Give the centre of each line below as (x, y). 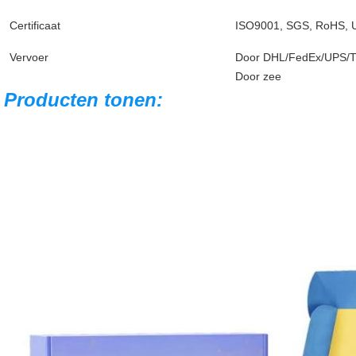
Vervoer (29, 58)
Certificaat (35, 26)
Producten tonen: (83, 100)
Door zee (258, 77)
